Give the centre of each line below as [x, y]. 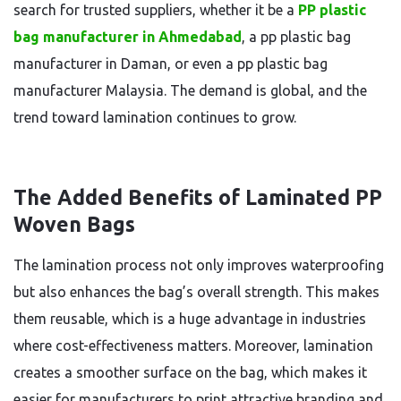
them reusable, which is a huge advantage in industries [190, 319]
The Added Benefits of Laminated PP [198, 197]
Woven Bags [74, 224]
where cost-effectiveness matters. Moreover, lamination [193, 346]
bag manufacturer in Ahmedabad [128, 37]
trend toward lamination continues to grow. [155, 117]
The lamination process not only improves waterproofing [199, 265]
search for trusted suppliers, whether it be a [156, 10]
